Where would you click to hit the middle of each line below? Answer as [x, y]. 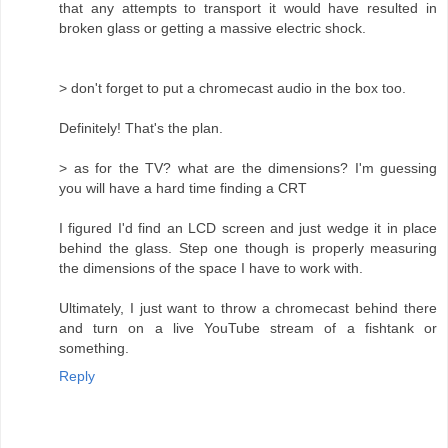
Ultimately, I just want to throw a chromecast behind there [248, 308]
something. [94, 348]
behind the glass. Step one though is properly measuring [248, 248]
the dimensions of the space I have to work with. [211, 268]
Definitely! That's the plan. [141, 128]
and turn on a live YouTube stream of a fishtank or [248, 328]
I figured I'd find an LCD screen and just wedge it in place [248, 228]
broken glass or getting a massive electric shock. [212, 28]
